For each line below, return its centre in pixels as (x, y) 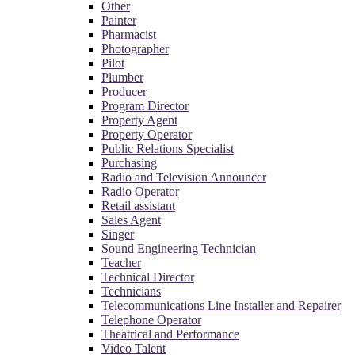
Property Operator (147, 134)
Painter (119, 20)
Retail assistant (138, 205)
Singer (118, 234)
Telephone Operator (151, 319)
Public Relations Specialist (168, 148)
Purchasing (129, 162)
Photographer (135, 48)
